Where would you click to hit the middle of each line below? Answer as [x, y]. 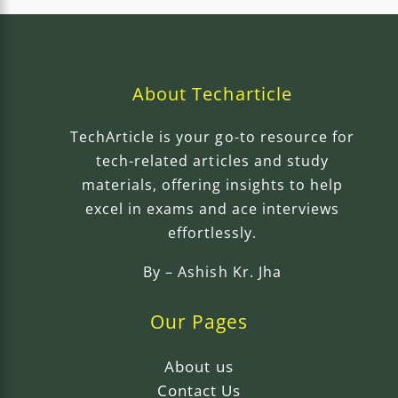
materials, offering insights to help [212, 184]
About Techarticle [212, 93]
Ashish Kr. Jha [230, 271]
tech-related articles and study [212, 160]
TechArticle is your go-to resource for [212, 136]
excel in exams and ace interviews [212, 208]
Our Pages [199, 321]
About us [199, 366]
